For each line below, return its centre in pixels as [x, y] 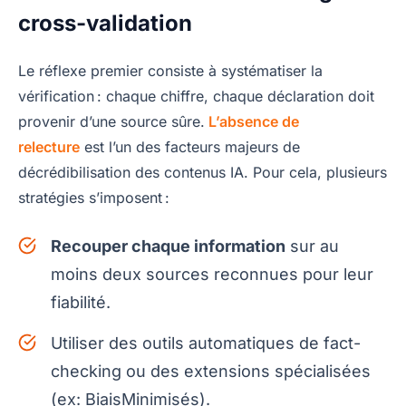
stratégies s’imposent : [94, 197]
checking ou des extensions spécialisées [211, 371]
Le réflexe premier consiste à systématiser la [170, 70]
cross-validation [105, 23]
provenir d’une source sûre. [111, 121]
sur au [312, 246]
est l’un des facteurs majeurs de [190, 146]
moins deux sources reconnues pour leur [212, 274]
